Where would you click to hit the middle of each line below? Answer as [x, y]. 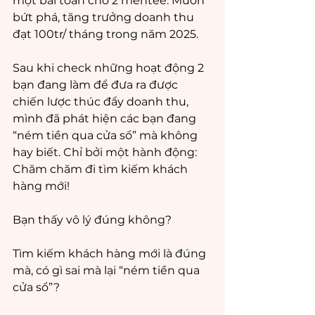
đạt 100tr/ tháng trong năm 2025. [107, 34]
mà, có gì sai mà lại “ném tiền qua [108, 270]
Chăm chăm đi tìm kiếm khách [102, 169]
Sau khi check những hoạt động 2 [110, 68]
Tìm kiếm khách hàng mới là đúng [111, 253]
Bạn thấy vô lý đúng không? [94, 220]
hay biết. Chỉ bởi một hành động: [106, 152]
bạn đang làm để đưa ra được [97, 85]
